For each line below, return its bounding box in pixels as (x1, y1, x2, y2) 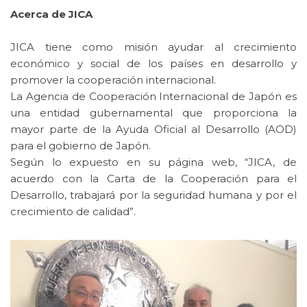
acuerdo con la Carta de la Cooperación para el (10, 172, 297, 186)
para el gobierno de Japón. (10, 139, 151, 153)
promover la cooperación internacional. (10, 73, 216, 87)
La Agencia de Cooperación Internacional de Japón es (10, 90, 297, 103)
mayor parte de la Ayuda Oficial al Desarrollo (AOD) (10, 123, 297, 136)
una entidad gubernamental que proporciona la (10, 106, 297, 120)
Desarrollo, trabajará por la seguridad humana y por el (10, 188, 297, 202)
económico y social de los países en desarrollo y (10, 57, 297, 71)
